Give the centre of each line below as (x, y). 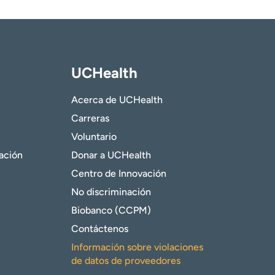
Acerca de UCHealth (117, 100)
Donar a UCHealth (111, 155)
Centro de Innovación (118, 174)
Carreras (90, 118)
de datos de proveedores (126, 261)
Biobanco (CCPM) (111, 211)
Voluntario (94, 137)
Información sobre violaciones (137, 247)
